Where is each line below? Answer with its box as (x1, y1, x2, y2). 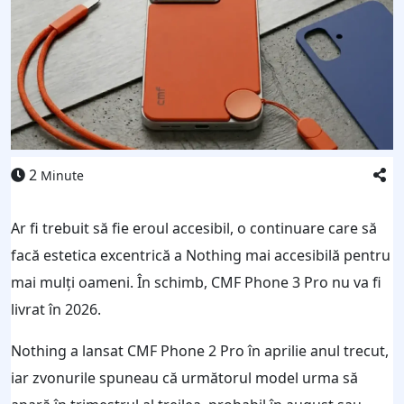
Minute (41, 166, 84, 184)
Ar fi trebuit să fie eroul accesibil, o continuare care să (11, 217, 377, 238)
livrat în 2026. (11, 298, 101, 319)
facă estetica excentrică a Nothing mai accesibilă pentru (11, 244, 390, 265)
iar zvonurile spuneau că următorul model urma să (11, 367, 358, 388)
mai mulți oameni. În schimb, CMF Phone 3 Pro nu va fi (11, 271, 381, 292)
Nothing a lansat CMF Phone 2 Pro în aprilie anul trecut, (11, 340, 389, 361)
